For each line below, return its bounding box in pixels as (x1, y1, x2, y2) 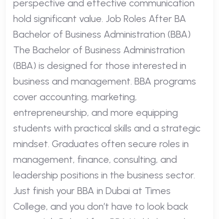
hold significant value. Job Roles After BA (13, 12, 186, 24)
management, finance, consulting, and (13, 153, 177, 165)
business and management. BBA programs (13, 75, 196, 87)
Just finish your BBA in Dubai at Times (13, 184, 171, 197)
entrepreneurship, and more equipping (13, 106, 178, 118)
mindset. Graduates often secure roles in (13, 137, 189, 150)
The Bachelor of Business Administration (13, 44, 185, 56)
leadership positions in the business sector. (13, 169, 195, 181)
